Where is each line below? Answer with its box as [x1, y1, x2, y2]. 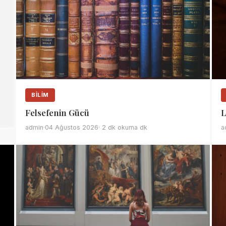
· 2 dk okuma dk [98, 124, 147, 131]
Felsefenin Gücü [25, 107, 89, 118]
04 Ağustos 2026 [45, 124, 98, 131]
